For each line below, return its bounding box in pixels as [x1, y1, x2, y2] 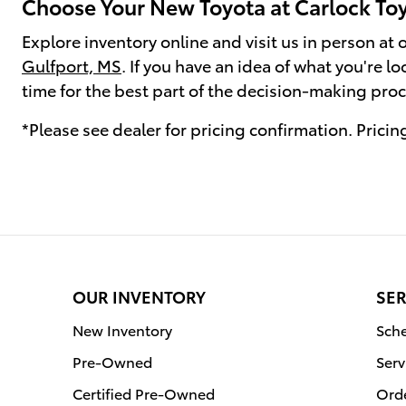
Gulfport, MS [22, 53, 121, 77]
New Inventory [72, 319, 172, 341]
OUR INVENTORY [72, 285, 206, 308]
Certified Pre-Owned [72, 382, 215, 404]
